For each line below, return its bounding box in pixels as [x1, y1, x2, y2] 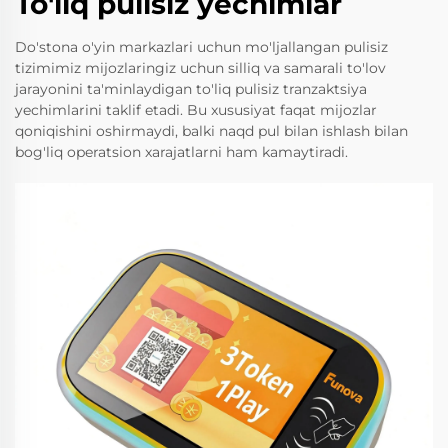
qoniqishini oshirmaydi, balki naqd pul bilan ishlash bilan [15, 121, 408, 140]
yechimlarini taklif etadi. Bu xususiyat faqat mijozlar [15, 100, 377, 119]
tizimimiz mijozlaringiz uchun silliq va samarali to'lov [15, 58, 386, 77]
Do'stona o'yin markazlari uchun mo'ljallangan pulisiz [15, 37, 388, 56]
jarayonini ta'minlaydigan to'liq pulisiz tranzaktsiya [15, 79, 367, 98]
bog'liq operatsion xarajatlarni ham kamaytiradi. [15, 142, 348, 161]
